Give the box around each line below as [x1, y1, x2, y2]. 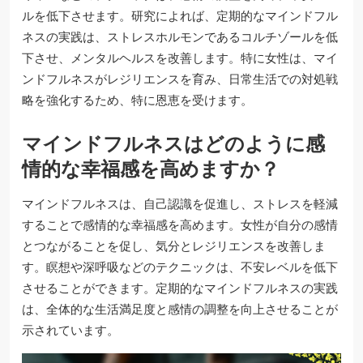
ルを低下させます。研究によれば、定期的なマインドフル [22, 6, 338, 24]
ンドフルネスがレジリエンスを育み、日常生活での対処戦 [22, 70, 338, 88]
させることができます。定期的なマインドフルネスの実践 [22, 279, 338, 297]
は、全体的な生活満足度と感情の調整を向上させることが [22, 300, 338, 318]
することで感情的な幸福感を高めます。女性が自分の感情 [22, 216, 338, 233]
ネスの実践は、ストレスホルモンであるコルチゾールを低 [22, 28, 338, 45]
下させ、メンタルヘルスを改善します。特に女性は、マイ [22, 49, 338, 66]
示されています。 [22, 321, 119, 339]
